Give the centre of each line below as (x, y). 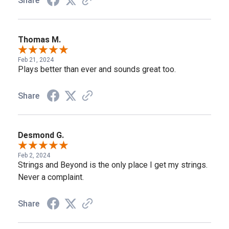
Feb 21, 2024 (36, 60)
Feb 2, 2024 (34, 156)
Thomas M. (39, 40)
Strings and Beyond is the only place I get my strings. (113, 165)
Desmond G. (41, 135)
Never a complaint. (51, 177)
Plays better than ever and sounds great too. (97, 70)
